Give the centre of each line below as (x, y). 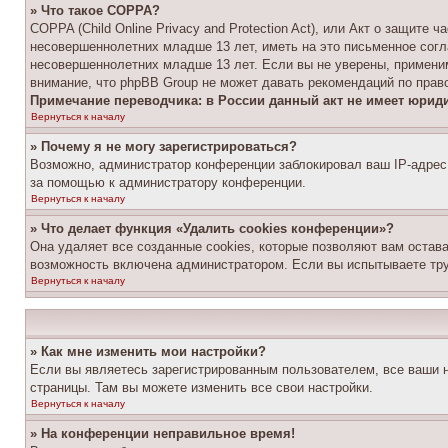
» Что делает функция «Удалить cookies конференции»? (212, 228)
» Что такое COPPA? (95, 10)
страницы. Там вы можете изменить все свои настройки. (201, 387)
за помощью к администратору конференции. (168, 182)
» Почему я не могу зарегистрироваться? (163, 146)
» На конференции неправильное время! (162, 433)
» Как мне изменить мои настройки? (148, 351)
